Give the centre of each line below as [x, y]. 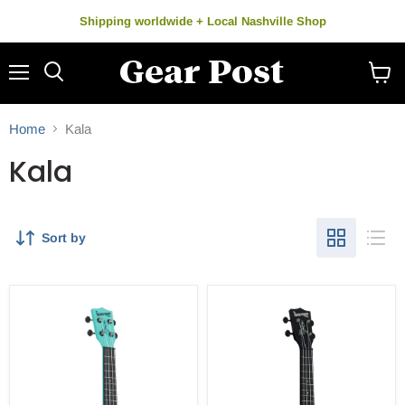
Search [73, 89]
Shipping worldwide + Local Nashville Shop [202, 21]
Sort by [63, 237]
